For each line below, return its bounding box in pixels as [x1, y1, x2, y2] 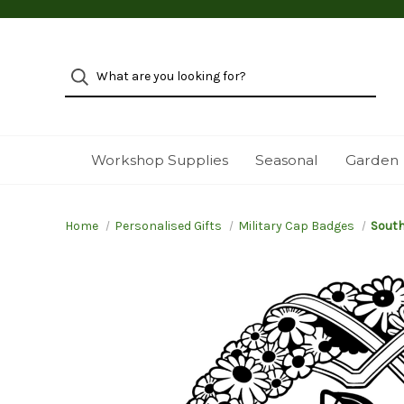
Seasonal [254, 151, 318, 169]
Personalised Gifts [114, 218, 222, 234]
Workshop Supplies [90, 151, 228, 169]
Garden [344, 151, 399, 169]
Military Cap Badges [237, 218, 354, 234]
